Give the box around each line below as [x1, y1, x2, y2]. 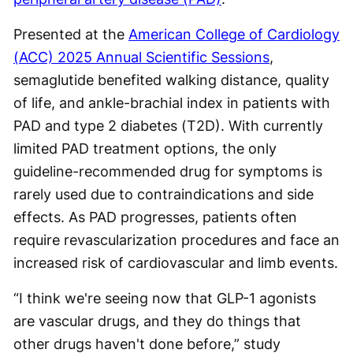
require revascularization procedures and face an [13, 231, 340, 248]
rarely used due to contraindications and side [13, 185, 314, 203]
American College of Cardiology [128, 25, 340, 43]
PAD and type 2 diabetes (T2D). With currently [13, 117, 323, 134]
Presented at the [13, 25, 128, 43]
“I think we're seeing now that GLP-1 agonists [13, 289, 316, 307]
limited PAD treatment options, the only [13, 139, 277, 157]
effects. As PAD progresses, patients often [13, 208, 297, 225]
